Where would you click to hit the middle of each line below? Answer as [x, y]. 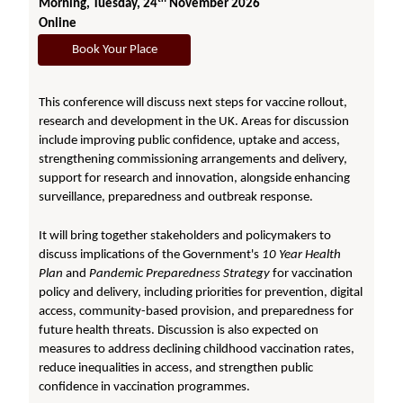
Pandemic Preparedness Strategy [180, 273]
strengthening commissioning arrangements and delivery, [193, 159]
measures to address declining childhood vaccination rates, [197, 349]
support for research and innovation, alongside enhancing [195, 178]
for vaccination [312, 273]
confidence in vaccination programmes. [145, 387]
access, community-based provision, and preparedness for [197, 311]
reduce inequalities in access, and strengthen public [176, 368]
